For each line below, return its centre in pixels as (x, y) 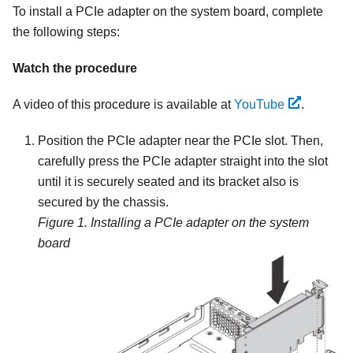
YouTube (259, 104)
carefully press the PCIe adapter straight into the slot (183, 161)
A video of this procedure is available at (123, 104)
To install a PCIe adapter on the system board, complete (168, 11)
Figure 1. (64, 222)
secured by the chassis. (103, 202)
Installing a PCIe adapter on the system (200, 222)
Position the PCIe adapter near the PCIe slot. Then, (180, 140)
